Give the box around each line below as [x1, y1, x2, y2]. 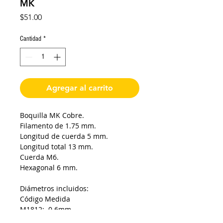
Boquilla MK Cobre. [20, 111, 84, 120]
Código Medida [20, 194, 70, 204]
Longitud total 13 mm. [20, 142, 93, 152]
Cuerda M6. [20, 152, 59, 162]
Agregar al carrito [46, 83, 113, 93]
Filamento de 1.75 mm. [20, 121, 96, 131]
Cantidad [20, 35, 41, 43]
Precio [41, 12, 64, 22]
